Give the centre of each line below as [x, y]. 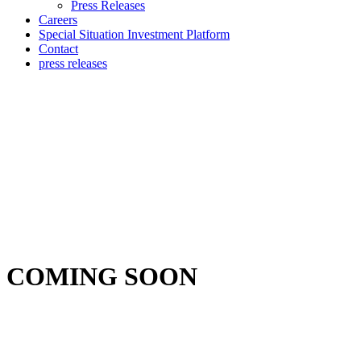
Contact [58, 49]
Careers [58, 20]
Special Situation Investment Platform [134, 34]
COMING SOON [102, 277]
